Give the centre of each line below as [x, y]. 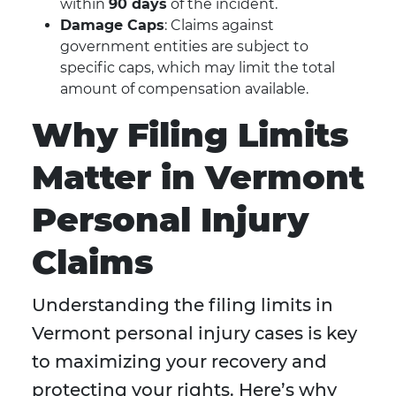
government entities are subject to [184, 47]
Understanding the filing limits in [183, 305]
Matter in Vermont [198, 178]
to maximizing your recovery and [179, 362]
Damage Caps [112, 26]
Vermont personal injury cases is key [194, 334]
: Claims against [219, 26]
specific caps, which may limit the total [198, 68]
